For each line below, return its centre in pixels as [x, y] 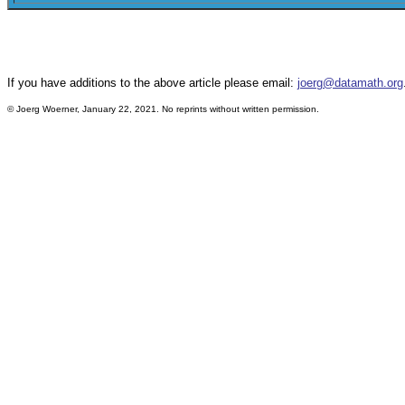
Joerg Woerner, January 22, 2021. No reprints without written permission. [169, 109]
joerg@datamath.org [350, 83]
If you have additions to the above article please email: [152, 83]
